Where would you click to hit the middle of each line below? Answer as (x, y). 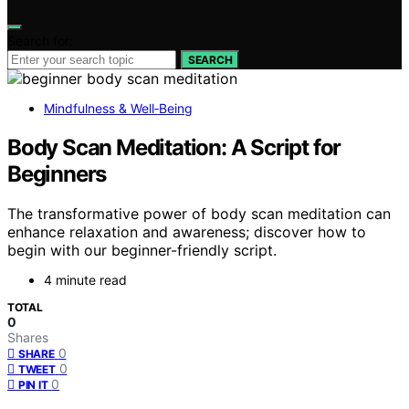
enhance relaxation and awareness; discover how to (187, 232)
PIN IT (33, 385)
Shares (28, 338)
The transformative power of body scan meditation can (199, 214)
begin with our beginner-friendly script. (142, 251)
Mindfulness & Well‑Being (118, 108)
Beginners (57, 173)
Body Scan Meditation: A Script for (174, 147)
